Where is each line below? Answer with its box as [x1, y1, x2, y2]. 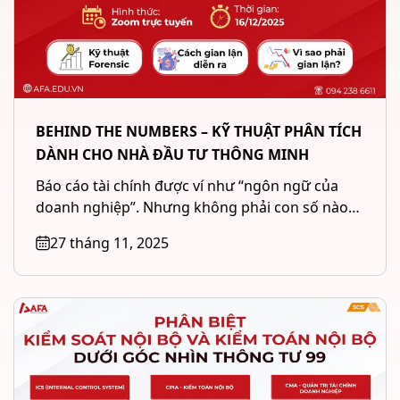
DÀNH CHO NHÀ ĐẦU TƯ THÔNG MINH [36, 145, 309, 165]
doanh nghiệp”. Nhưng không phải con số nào [36, 197, 348, 218]
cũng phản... [36, 219, 119, 239]
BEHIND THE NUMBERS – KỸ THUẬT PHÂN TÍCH [36, 121, 362, 142]
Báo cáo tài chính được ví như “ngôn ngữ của [36, 176, 338, 196]
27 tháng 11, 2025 [50, 233, 169, 254]
